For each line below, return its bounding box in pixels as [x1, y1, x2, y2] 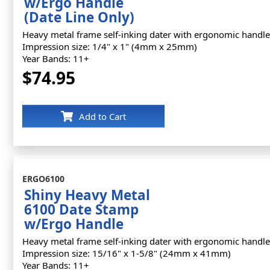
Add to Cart [79, 110, 126, 122]
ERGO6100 [22, 173, 64, 184]
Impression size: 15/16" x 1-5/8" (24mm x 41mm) [22, 247, 231, 259]
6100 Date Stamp [24, 200, 139, 219]
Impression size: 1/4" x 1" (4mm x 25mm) [22, 40, 197, 52]
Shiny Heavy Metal [24, 186, 150, 204]
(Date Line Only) [24, 8, 134, 27]
